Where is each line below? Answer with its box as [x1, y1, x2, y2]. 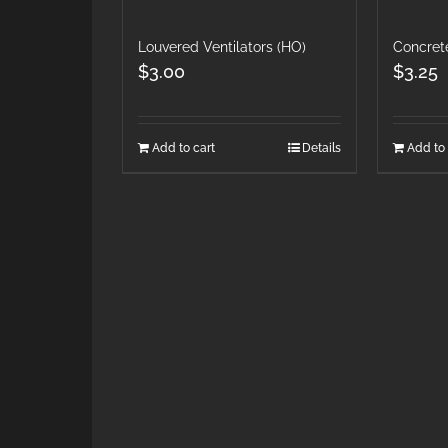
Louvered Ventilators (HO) [138, 38, 306, 55]
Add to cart [152, 140, 215, 155]
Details [301, 140, 341, 155]
